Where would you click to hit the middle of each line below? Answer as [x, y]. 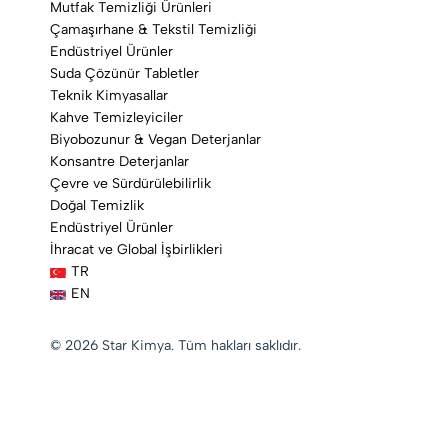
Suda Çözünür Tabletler [124, 73]
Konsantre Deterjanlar [119, 161]
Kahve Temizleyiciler [116, 117]
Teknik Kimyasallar [109, 95]
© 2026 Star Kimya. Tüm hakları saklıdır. [175, 345]
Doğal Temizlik [97, 205]
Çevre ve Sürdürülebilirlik [130, 183]
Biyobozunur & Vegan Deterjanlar [155, 139]
